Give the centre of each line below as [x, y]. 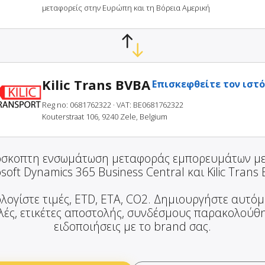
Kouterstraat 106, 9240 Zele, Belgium [105, 117]
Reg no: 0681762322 [77, 105]
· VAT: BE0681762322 [148, 105]
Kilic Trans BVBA [96, 85]
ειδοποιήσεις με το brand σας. [132, 227]
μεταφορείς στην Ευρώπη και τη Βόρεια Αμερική [126, 8]
